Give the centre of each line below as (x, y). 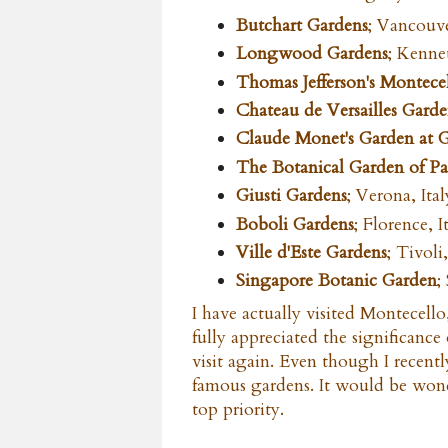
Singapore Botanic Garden (336, 281)
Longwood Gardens (312, 54)
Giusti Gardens (291, 196)
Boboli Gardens (295, 224)
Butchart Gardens (302, 25)
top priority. (238, 410)
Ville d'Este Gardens (311, 253)
